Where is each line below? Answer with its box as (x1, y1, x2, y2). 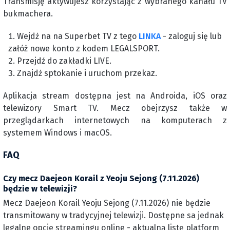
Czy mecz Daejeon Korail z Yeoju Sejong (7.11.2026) (3, 174, 199, 183)
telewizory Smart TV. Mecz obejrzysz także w (3, 103, 227, 113)
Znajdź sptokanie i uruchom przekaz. (17, 68, 157, 78)
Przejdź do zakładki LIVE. (17, 56, 111, 66)
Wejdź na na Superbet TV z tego (17, 31, 139, 41)
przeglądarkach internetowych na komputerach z (3, 116, 227, 125)
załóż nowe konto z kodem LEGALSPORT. (8, 44, 160, 53)
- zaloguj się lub (161, 31, 222, 41)
